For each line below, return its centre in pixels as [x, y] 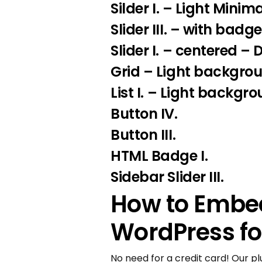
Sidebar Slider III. [167, 177]
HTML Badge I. [159, 156]
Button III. [143, 135]
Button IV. [144, 114]
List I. [129, 93]
